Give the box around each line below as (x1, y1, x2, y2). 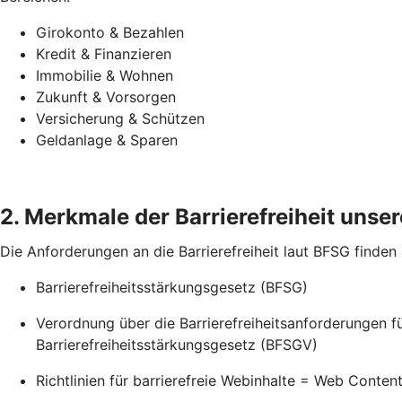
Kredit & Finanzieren (36, 45, 171, 63)
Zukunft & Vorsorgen (36, 88, 176, 106)
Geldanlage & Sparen (36, 131, 178, 149)
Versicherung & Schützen (36, 109, 205, 127)
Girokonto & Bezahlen (36, 23, 184, 41)
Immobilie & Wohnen (36, 66, 173, 84)
